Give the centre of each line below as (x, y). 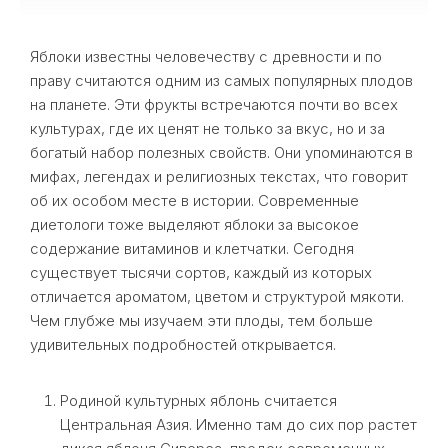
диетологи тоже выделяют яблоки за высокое (194, 224)
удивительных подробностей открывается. (183, 344)
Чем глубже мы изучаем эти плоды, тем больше (201, 320)
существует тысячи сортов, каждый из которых (201, 272)
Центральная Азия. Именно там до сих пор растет (238, 424)
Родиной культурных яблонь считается (198, 400)
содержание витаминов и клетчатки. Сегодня (192, 248)
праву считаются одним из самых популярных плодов (221, 80)
